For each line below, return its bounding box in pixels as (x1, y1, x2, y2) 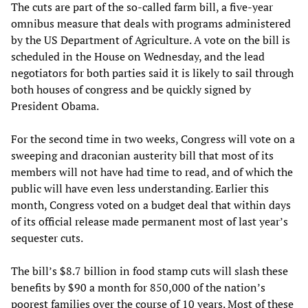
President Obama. (11, 98, 99, 113)
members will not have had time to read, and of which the (11, 164, 293, 179)
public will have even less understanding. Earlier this (11, 180, 269, 196)
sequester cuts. (11, 230, 83, 245)
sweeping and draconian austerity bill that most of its (11, 147, 274, 163)
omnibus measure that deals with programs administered (11, 15, 291, 31)
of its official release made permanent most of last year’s (11, 213, 288, 229)
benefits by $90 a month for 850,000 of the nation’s (11, 279, 265, 295)
